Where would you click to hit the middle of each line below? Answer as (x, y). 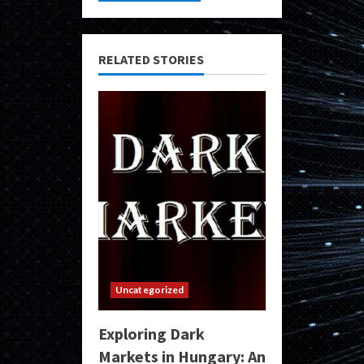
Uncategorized (150, 290)
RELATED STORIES (151, 59)
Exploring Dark (152, 334)
